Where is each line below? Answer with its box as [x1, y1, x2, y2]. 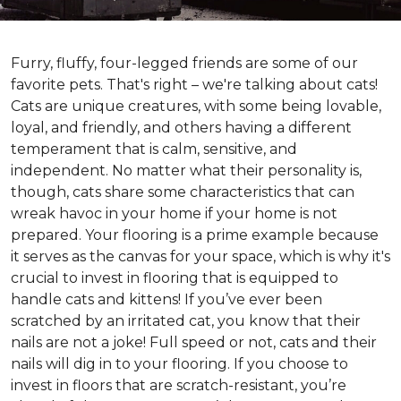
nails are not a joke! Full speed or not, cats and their [11, 334, 377, 351]
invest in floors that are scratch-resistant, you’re [11, 377, 346, 394]
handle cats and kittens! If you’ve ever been [11, 291, 322, 308]
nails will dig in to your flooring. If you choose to [11, 355, 348, 372]
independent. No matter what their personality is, [11, 162, 362, 179]
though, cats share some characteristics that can [11, 183, 354, 200]
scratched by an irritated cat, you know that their [11, 312, 361, 329]
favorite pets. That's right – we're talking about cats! [11, 76, 378, 93]
